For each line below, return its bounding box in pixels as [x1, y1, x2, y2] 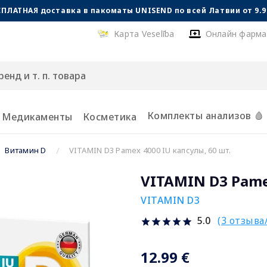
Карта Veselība [114, 28, 175, 39]
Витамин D [5, 145, 46, 156]
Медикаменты [2, 110, 73, 123]
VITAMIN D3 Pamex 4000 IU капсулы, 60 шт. [69, 145, 231, 156]
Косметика [82, 110, 137, 123]
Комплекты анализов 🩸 [147, 108, 264, 122]
